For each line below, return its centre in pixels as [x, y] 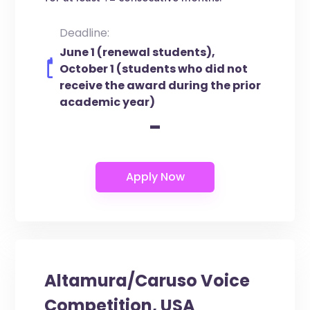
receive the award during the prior [160, 85]
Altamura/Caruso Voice [147, 281]
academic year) [107, 102]
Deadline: [84, 33]
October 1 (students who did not [153, 69]
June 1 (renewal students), [137, 52]
